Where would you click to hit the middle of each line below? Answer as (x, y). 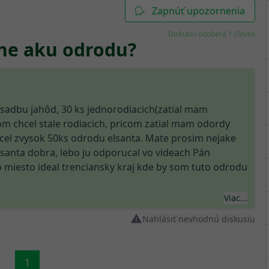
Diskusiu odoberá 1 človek (212, 34)
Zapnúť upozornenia (198, 11)
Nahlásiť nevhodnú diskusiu (199, 219)
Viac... (236, 198)
